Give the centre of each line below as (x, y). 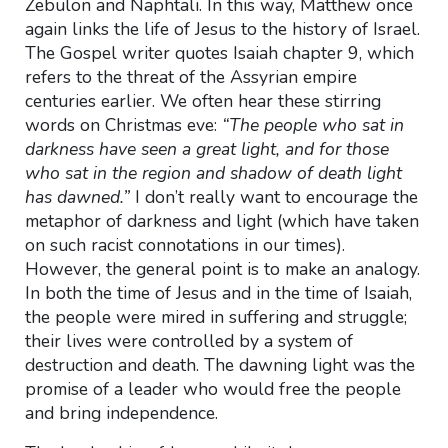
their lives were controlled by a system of (188, 341)
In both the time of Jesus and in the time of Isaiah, (218, 293)
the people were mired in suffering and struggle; (215, 317)
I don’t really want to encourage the (273, 197)
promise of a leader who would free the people (212, 389)
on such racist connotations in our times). (184, 245)
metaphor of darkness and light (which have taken (221, 221)
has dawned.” (77, 197)
